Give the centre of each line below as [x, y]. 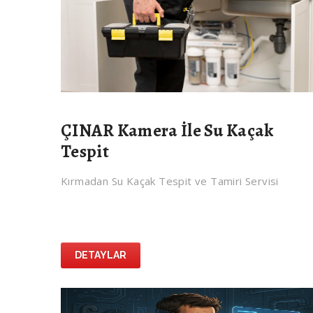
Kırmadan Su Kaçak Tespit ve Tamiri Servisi [170, 181]
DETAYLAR [101, 255]
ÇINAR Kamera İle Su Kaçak [167, 131]
